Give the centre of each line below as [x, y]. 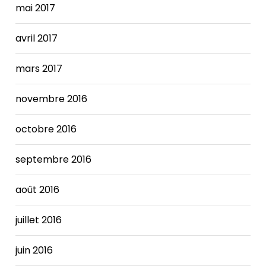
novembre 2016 [52, 99]
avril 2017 [37, 38]
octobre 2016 [46, 129]
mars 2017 [39, 68]
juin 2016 [34, 250]
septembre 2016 [54, 159]
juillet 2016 [39, 220]
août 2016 [38, 189]
